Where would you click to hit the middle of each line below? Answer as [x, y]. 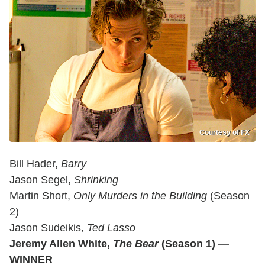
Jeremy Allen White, [61, 244]
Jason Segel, [42, 180]
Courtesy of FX [224, 132]
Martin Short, [41, 196]
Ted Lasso [111, 228]
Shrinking [96, 180]
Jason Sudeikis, [48, 228]
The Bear [136, 244]
